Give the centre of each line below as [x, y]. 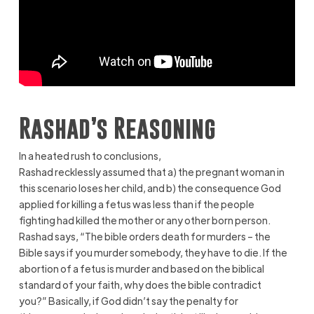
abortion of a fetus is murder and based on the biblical [141, 268]
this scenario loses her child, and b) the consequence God [150, 187]
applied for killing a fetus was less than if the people [136, 204]
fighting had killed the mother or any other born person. [145, 220]
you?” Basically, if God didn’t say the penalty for [128, 300]
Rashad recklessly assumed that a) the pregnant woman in [151, 171]
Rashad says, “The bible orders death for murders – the [144, 236]
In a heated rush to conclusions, [90, 155]
